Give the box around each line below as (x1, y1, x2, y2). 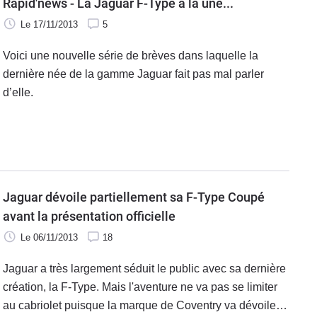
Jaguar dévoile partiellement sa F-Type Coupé (3, 190, 265, 205)
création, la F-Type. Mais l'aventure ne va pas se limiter (3, 281, 277, 294)
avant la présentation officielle (3, 209, 175, 224)
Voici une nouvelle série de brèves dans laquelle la (3, 50, 258, 62)
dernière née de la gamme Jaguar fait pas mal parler (3, 68, 264, 80)
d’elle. (3, 86, 33, 98)
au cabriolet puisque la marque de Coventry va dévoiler (3, 299, 279, 312)
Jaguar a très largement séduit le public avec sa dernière (3, 263, 286, 275)
